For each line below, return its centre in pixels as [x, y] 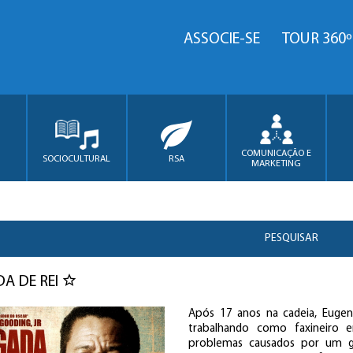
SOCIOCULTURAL [77, 159]
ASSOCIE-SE [222, 39]
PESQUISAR [292, 238]
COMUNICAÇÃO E [277, 154]
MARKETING [277, 164]
